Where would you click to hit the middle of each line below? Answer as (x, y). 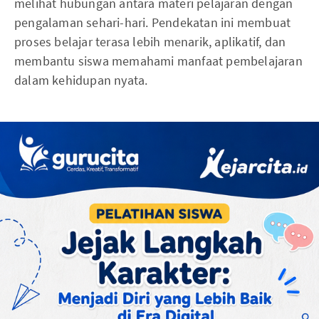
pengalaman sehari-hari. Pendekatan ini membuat (153, 23)
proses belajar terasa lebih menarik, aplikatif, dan (150, 42)
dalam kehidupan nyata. (81, 80)
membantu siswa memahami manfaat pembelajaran (158, 61)
